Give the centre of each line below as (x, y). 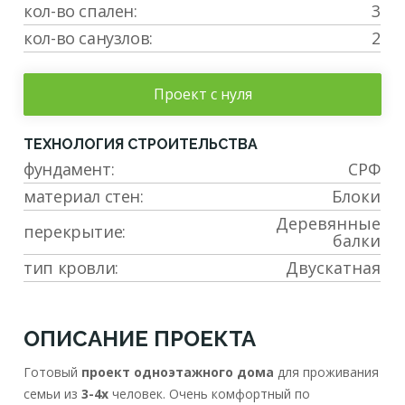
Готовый (53, 372)
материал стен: (84, 197)
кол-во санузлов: (88, 38)
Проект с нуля (202, 94)
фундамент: (69, 170)
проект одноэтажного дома (178, 372)
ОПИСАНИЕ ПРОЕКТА (140, 339)
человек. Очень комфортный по (210, 394)
